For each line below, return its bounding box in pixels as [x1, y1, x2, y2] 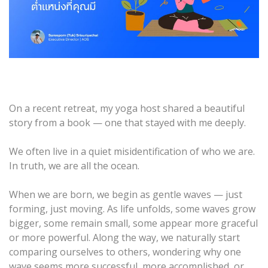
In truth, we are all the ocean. [9, 159, 139, 172]
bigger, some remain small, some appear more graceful [9, 216, 258, 230]
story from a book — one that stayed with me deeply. [9, 115, 246, 129]
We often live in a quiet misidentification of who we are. [9, 144, 255, 158]
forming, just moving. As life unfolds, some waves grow [9, 202, 255, 215]
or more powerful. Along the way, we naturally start [9, 230, 240, 244]
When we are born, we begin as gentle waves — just [9, 187, 242, 201]
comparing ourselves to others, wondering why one [9, 245, 241, 258]
